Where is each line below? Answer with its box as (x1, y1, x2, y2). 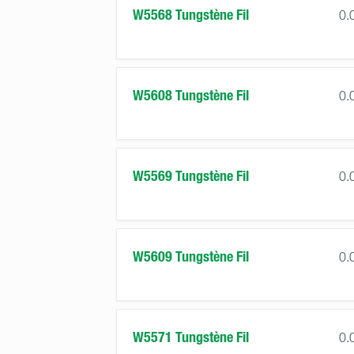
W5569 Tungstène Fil (133, 168, 249, 185)
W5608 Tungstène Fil (133, 87, 249, 104)
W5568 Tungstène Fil (133, 6, 249, 24)
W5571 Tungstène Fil (133, 329, 249, 346)
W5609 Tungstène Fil (133, 248, 249, 265)
